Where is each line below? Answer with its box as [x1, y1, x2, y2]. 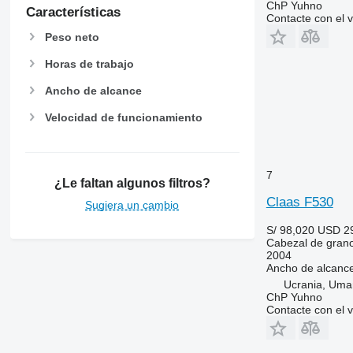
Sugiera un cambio [85, 198, 180, 211]
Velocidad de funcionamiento [44, 111, 203, 124]
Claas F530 [266, 195, 333, 210]
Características [25, 4, 121, 20]
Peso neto [44, 30, 99, 43]
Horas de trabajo [44, 57, 134, 70]
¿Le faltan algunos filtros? [54, 176, 210, 190]
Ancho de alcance [44, 84, 142, 97]
